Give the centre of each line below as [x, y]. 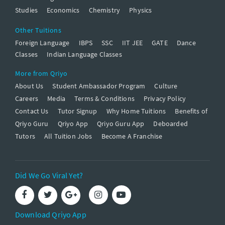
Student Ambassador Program [99, 86]
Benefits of [191, 111]
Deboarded [171, 124]
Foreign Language [42, 43]
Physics [141, 10]
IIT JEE [132, 43]
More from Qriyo [41, 74]
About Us [29, 86]
